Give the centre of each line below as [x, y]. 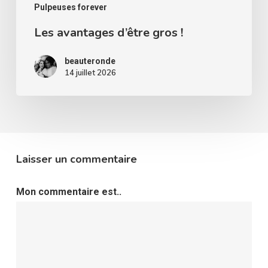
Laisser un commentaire [76, 159]
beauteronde [90, 61]
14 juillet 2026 [90, 73]
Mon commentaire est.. [68, 192]
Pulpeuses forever [70, 7]
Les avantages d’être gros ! [108, 33]
